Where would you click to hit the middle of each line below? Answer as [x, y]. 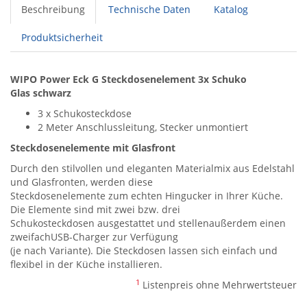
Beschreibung [53, 9]
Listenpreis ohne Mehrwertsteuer [218, 285]
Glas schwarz [41, 93]
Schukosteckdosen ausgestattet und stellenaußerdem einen [148, 223]
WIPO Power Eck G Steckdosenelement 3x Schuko [128, 79]
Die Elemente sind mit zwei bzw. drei [95, 209]
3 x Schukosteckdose [85, 113]
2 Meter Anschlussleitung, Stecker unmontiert [143, 127]
